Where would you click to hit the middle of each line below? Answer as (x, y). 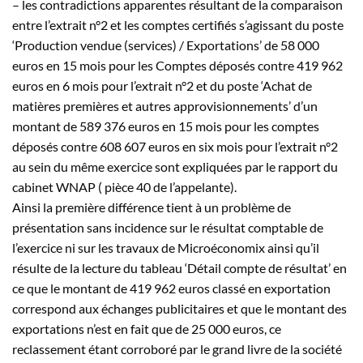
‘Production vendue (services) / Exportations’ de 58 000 (166, 45)
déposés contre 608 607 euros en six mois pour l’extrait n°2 (175, 146)
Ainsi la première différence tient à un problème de (152, 207)
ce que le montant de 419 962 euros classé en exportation (171, 288)
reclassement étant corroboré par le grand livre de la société (177, 348)
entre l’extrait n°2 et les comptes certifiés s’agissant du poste (178, 24)
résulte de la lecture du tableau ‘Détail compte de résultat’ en (179, 267)
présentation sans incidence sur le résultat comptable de (168, 227)
